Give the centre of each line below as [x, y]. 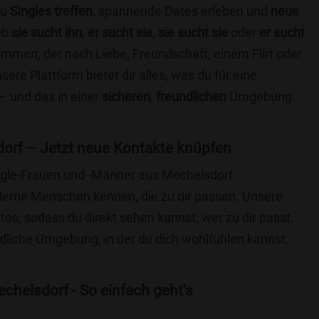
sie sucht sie [193, 32]
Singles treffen [51, 11]
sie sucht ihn [47, 32]
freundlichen [191, 96]
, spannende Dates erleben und [182, 11]
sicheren [126, 96]
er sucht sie [120, 32]
